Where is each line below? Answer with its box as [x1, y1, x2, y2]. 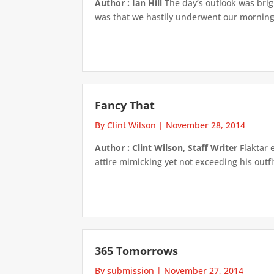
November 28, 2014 [166, 119, 246, 131]
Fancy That [95, 98, 155, 113]
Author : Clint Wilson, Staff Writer [95, 142, 238, 154]
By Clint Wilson [95, 119, 157, 131]
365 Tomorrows [95, 243, 179, 258]
